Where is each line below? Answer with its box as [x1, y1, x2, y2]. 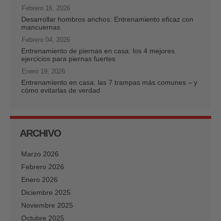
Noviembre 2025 [21, 201, 73, 209]
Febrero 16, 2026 [22, 4, 70, 12]
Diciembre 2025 [21, 188, 71, 196]
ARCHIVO [20, 127, 61, 139]
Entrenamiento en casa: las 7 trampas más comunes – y [21, 78, 197, 86]
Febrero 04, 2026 [22, 36, 70, 43]
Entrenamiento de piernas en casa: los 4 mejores [21, 46, 175, 55]
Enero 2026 [21, 175, 58, 184]
